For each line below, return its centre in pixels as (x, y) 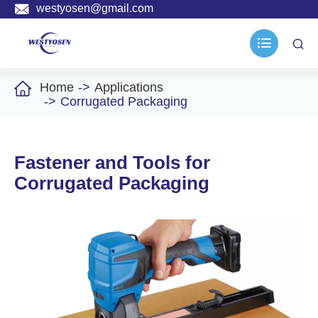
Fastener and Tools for (112, 163)
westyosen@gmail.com (95, 9)
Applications (129, 87)
